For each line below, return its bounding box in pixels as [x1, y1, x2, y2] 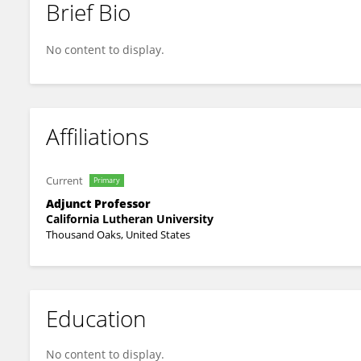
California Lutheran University [46, 211, 214, 226]
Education [46, 303, 147, 334]
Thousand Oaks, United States [46, 227, 190, 242]
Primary [93, 175, 120, 185]
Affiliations [46, 121, 149, 151]
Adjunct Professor [46, 196, 151, 211]
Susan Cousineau [58, 19, 147, 33]
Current [46, 173, 83, 188]
